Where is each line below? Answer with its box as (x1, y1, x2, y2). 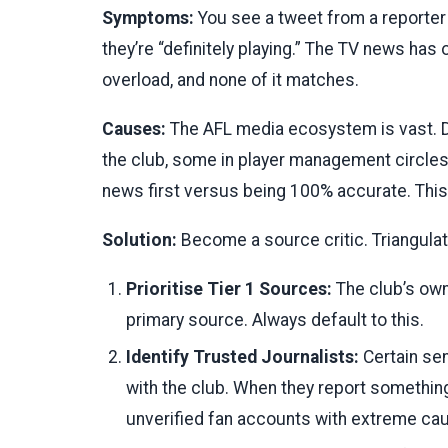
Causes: (102, 119, 166, 140)
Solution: (102, 230, 177, 251)
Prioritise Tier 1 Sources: (126, 279, 332, 300)
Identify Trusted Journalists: (126, 347, 359, 368)
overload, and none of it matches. (102, 70, 359, 91)
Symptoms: (102, 8, 194, 29)
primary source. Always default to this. (126, 310, 424, 331)
